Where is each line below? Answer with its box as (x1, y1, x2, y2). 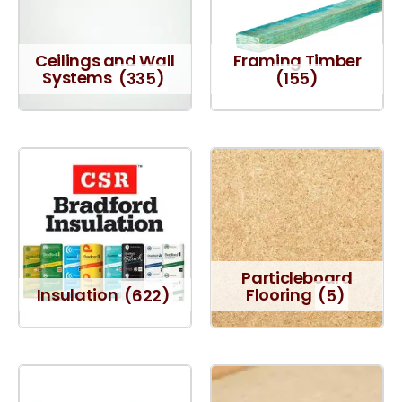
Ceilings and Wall (35, 49, 175, 73)
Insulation (36, 284, 121, 307)
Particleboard (241, 267, 353, 290)
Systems (42, 66, 116, 90)
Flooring (246, 284, 315, 307)
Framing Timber (232, 49, 362, 73)
